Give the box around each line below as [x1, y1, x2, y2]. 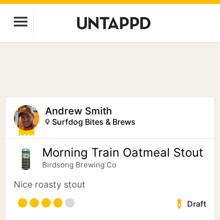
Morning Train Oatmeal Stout [42, 145, 203, 160]
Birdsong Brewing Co [42, 160, 116, 169]
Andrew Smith [45, 105, 112, 117]
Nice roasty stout [14, 179, 85, 190]
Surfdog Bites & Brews [52, 117, 136, 127]
